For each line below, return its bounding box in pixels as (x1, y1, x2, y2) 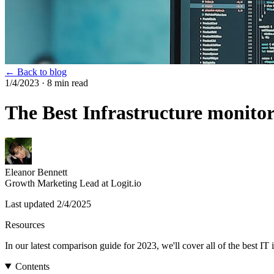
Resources (5, 219, 45, 230)
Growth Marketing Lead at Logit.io (5, 177, 141, 188)
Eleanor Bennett (5, 166, 67, 177)
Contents (15, 261, 50, 272)
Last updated (5, 198, 57, 209)
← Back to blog (5, 67, 67, 77)
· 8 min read (39, 78, 88, 88)
